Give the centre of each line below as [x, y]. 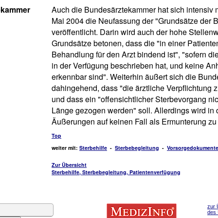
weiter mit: [65, 148]
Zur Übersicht [69, 165]
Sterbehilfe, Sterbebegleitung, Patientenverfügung [116, 172]
